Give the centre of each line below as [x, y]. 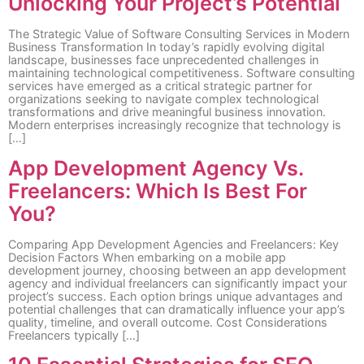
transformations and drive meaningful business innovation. [167, 112]
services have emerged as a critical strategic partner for [160, 86]
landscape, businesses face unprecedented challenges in [163, 60]
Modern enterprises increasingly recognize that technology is [175, 125]
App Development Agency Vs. [156, 168]
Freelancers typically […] [74, 335]
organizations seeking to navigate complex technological [163, 99]
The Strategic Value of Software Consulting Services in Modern [179, 34]
